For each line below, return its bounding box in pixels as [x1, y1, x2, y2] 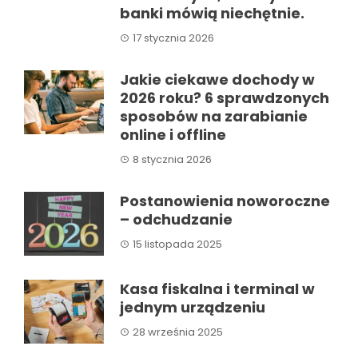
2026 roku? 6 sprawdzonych [120, 87, 329, 108]
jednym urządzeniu [120, 296, 265, 317]
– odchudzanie [120, 209, 233, 229]
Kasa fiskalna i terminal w [120, 278, 315, 299]
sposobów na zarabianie [120, 105, 308, 126]
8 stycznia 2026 [133, 151, 212, 167]
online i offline [120, 124, 226, 145]
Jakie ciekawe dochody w [120, 69, 315, 89]
